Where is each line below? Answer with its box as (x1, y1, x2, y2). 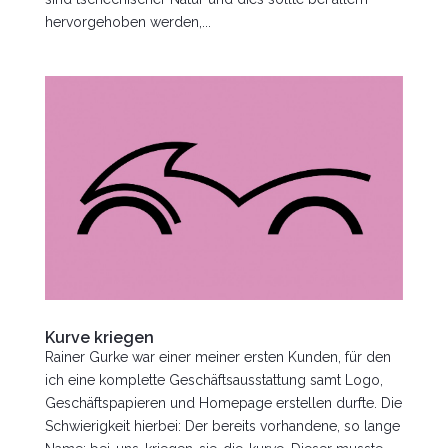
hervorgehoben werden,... (44, 14, 211, 30)
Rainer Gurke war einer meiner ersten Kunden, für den (44, 349, 391, 365)
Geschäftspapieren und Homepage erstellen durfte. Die (44, 395, 402, 411)
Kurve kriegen (44, 328, 154, 347)
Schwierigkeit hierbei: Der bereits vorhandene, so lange (44, 418, 400, 434)
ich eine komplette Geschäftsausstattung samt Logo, (44, 372, 383, 388)
